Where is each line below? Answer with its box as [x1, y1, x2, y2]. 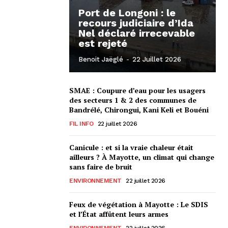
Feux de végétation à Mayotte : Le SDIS [69, 199, 208, 209]
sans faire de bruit [69, 161, 132, 172]
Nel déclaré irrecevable [78, 26, 195, 39]
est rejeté [78, 37, 127, 49]
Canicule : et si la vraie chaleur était [69, 142, 193, 152]
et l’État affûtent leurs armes [69, 209, 168, 219]
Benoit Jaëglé [78, 55, 123, 63]
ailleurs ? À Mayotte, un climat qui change [69, 152, 214, 162]
